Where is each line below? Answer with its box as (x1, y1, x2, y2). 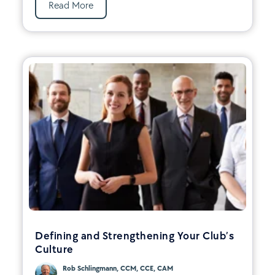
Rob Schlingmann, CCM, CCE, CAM (63, 263, 173, 273)
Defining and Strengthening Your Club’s (35, 228, 234, 242)
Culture (35, 242, 74, 256)
